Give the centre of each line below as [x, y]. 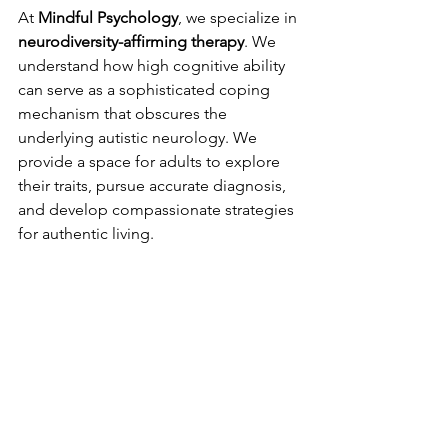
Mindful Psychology [108, 17]
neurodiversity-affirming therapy [131, 41]
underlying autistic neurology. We [139, 137]
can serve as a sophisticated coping [146, 89]
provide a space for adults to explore [151, 161]
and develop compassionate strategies [158, 209]
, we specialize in [239, 17]
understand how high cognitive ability [153, 65]
